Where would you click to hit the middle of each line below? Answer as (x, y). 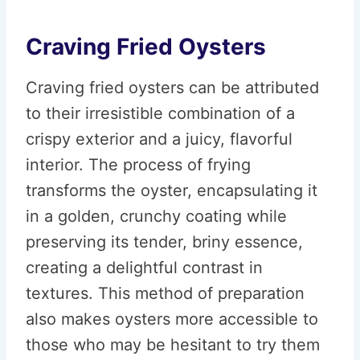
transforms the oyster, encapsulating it (172, 190)
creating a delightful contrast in (144, 268)
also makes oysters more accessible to (172, 319)
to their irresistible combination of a (160, 113)
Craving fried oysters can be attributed (172, 88)
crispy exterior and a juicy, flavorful (159, 139)
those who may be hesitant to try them (173, 345)
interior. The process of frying (138, 165)
